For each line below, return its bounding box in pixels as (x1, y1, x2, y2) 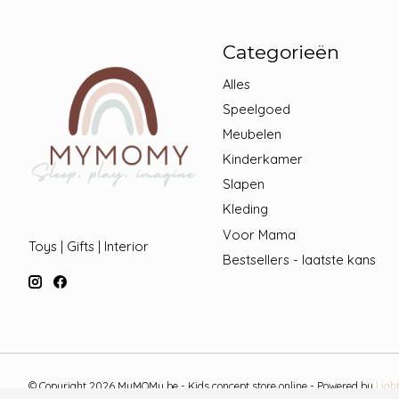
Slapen (222, 175, 265, 193)
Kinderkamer (222, 151, 303, 168)
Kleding (222, 200, 268, 218)
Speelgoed (222, 100, 290, 118)
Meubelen (222, 125, 281, 142)
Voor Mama (222, 225, 296, 243)
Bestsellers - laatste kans (222, 250, 376, 268)
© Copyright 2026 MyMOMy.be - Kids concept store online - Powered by (28, 379, 376, 394)
